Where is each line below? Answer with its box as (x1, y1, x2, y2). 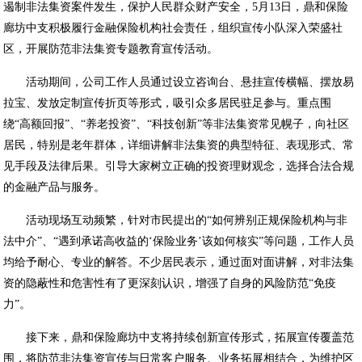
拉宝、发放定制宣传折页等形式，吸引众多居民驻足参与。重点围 (3, 97, 332, 109)
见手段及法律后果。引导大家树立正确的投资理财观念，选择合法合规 (3, 160, 355, 172)
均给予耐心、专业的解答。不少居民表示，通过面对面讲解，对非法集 (3, 256, 355, 268)
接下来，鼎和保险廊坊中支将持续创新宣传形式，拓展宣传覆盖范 (3, 331, 355, 343)
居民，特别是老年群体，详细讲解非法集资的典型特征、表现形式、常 (3, 139, 355, 151)
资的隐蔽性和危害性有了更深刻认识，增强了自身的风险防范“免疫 (3, 277, 337, 289)
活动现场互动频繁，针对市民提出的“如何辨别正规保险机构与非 (3, 214, 348, 226)
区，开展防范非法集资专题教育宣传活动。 (3, 43, 219, 55)
